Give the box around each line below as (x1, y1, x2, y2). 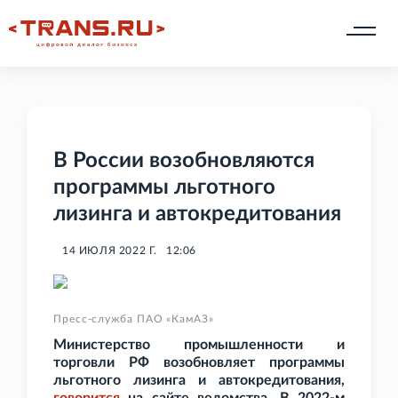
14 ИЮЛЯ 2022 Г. (62, 245, 157, 257)
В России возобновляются (53, 150, 314, 172)
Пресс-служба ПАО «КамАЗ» (53, 314, 214, 325)
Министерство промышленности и (53, 338, 345, 353)
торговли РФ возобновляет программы (53, 355, 345, 370)
